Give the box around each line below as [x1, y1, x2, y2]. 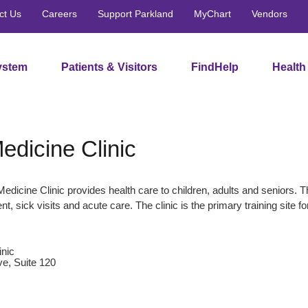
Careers [42, 8, 77, 19]
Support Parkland [98, 8, 173, 19]
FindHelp [191, 60, 239, 73]
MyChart [194, 8, 231, 19]
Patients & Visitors [61, 60, 157, 73]
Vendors [252, 8, 287, 19]
